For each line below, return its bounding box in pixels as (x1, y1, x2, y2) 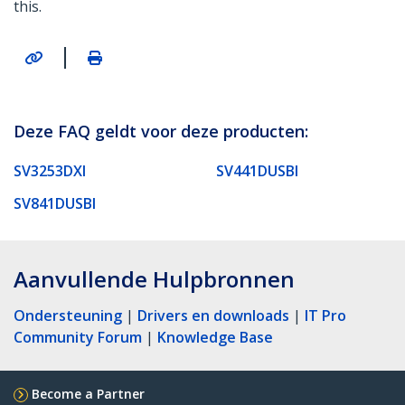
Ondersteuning (14, 305, 122, 325)
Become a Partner (32, 384, 145, 402)
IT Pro (305, 305, 346, 325)
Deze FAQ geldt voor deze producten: (14, 119, 308, 142)
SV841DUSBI (14, 193, 96, 213)
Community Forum (14, 326, 142, 347)
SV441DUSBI (216, 160, 298, 181)
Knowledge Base (157, 326, 273, 347)
